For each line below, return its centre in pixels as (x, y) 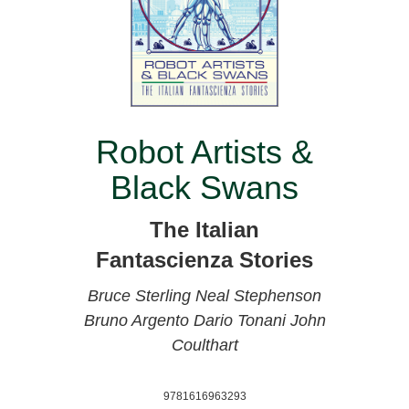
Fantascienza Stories (204, 259)
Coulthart (204, 345)
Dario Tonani (241, 320)
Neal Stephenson (258, 295)
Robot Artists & (204, 152)
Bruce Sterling (142, 295)
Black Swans (204, 187)
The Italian (204, 229)
